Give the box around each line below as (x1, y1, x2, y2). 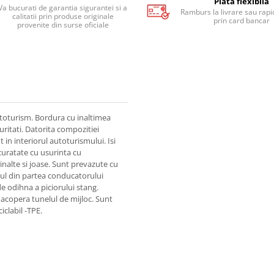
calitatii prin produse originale (12, 11, 114, 21)
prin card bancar (213, 15, 270, 26)
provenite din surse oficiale (17, 20, 109, 30)
